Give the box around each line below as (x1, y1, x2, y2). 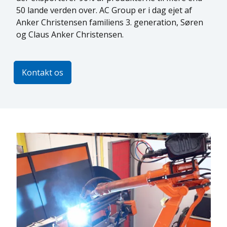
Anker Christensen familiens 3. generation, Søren (16, 17, 203, 28)
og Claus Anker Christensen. (16, 29, 124, 41)
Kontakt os (22, 67, 63, 79)
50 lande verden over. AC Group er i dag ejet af (16, 5, 192, 16)
